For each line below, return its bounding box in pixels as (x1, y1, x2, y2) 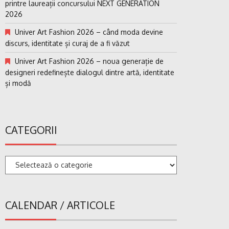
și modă (5, 78, 31, 87)
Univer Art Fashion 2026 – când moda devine (15, 27, 163, 36)
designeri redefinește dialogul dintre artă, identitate (5, 67, 174, 77)
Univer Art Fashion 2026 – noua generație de (15, 56, 164, 65)
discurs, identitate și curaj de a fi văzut (5, 38, 130, 48)
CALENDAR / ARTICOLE (5, 198, 115, 212)
